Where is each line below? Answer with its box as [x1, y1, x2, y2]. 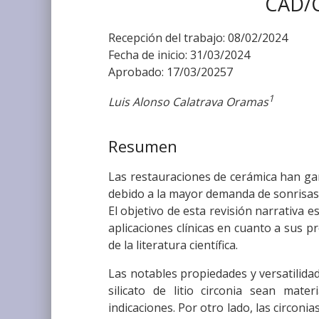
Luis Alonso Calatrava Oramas [108, 94, 268, 110]
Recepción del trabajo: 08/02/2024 [108, 30, 288, 46]
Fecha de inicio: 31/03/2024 [108, 47, 250, 63]
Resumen [108, 135, 177, 158]
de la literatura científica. [108, 236, 238, 253]
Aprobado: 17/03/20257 [108, 64, 233, 80]
